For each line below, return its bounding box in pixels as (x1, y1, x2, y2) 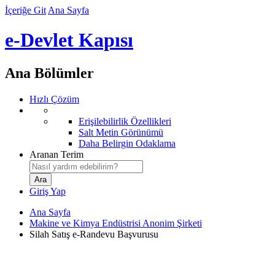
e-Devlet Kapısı (5, 29, 133, 52)
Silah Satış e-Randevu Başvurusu (29, 228, 158, 239)
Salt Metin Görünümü (79, 126, 163, 137)
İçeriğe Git (5, 5, 46, 15)
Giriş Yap (29, 185, 66, 196)
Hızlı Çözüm (29, 93, 79, 104)
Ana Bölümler (5, 64, 94, 81)
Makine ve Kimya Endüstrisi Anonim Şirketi (29, 217, 202, 228)
